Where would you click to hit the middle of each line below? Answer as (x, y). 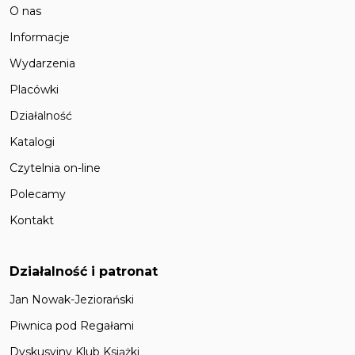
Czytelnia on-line (55, 168)
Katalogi (32, 141)
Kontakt (32, 220)
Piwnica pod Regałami (72, 325)
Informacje (40, 37)
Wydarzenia (42, 63)
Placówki (34, 89)
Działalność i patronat (84, 271)
